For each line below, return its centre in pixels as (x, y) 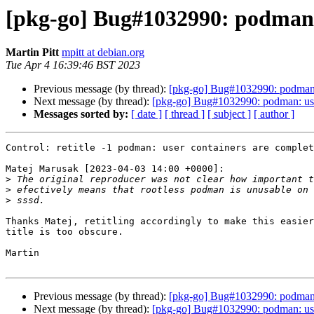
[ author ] (274, 114)
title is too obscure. (64, 232)
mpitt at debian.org (103, 53)
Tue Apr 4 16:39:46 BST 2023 (73, 65)
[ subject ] (229, 114)
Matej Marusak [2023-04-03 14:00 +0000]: (115, 169)
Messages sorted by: (81, 114)
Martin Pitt (32, 53)
